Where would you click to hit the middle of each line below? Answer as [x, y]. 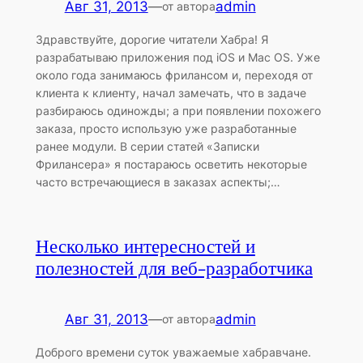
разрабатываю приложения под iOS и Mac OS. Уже [177, 58]
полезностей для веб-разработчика [174, 269]
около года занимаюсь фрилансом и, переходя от [174, 75]
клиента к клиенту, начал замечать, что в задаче [171, 93]
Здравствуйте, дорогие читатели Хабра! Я [152, 40]
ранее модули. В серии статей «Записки [147, 147]
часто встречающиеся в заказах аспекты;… [158, 182]
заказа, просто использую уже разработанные [166, 129]
